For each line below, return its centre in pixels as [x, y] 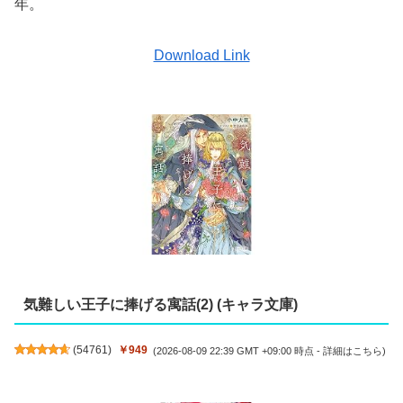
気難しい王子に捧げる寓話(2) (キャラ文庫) [160, 305]
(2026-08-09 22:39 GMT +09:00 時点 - [238, 350]
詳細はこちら [353, 350]
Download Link [201, 56]
